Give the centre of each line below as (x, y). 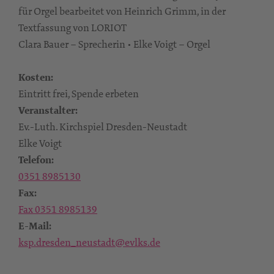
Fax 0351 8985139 (58, 209)
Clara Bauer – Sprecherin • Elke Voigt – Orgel (114, 44)
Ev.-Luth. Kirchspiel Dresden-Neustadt (103, 126)
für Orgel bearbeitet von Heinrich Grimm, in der (122, 11)
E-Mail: (35, 226)
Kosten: (36, 77)
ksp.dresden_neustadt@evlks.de (89, 242)
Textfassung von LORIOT (72, 27)
